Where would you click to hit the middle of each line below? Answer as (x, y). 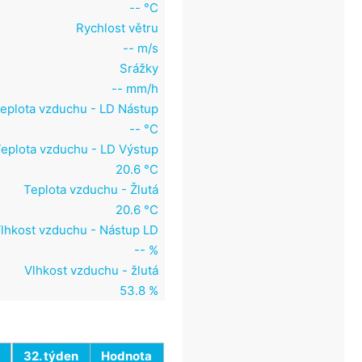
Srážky (139, 68)
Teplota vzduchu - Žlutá (91, 189)
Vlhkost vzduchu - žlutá (91, 270)
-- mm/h (135, 88)
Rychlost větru (117, 27)
